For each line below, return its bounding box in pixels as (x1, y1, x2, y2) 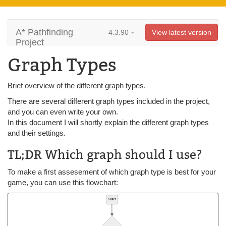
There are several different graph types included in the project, (8, 97, 210, 105)
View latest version (152, 28, 211, 36)
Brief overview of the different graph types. (8, 81, 146, 90)
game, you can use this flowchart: (8, 178, 118, 187)
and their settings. (8, 129, 66, 137)
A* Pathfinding (16, 27, 73, 37)
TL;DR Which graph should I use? (8, 147, 202, 162)
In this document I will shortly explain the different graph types (8, 118, 209, 127)
